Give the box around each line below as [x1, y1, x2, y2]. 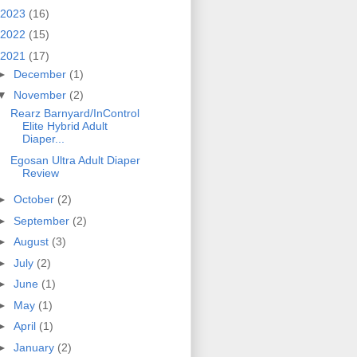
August [13, 235, 52, 249]
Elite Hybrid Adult [22, 120, 108, 133]
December [13, 67, 69, 80]
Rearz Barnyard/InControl [10, 107, 139, 120]
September [13, 214, 73, 227]
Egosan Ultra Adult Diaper [10, 153, 140, 167]
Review [22, 166, 59, 179]
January [13, 340, 57, 354]
